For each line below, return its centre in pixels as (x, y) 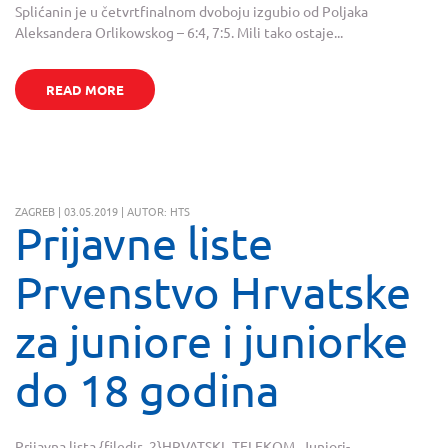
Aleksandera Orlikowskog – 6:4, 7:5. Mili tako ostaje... (179, 32)
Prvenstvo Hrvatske (213, 292)
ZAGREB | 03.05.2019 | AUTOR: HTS (102, 211)
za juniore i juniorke (211, 341)
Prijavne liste (144, 243)
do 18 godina (147, 390)
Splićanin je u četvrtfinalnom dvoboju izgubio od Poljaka (191, 11)
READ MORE (84, 90)
